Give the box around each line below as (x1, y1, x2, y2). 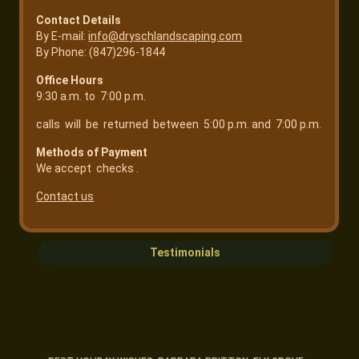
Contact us (36, 190, 95, 204)
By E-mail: (36, 30, 89, 43)
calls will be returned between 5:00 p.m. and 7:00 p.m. (36, 118, 322, 131)
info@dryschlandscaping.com (88, 30, 243, 43)
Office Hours (36, 74, 104, 87)
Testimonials (150, 246, 221, 260)
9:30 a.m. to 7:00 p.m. (36, 90, 147, 103)
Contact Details (36, 14, 122, 27)
